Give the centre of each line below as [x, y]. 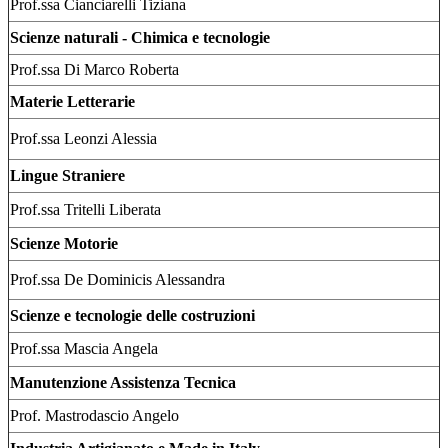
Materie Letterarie [72, 102]
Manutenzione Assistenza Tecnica [123, 383]
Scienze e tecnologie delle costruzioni [132, 316]
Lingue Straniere [67, 176]
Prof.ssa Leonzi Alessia [83, 139]
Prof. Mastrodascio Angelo [94, 416]
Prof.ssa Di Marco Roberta [94, 70]
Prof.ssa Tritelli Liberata [85, 210]
